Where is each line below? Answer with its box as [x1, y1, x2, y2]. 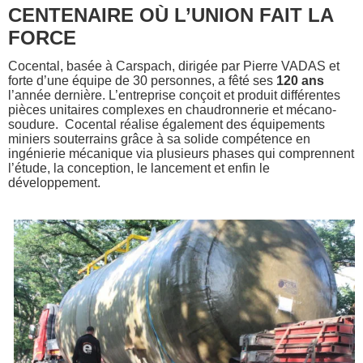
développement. [8, 176, 100, 190]
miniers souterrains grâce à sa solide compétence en [8, 132, 310, 146]
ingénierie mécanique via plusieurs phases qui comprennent [8, 147, 354, 160]
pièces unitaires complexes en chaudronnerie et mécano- [8, 103, 336, 117]
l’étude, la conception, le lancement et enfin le [8, 161, 270, 175]
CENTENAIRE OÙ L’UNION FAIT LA [8, 4, 333, 26]
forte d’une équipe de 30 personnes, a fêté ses [8, 74, 276, 88]
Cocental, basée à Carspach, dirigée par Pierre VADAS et [8, 59, 340, 73]
